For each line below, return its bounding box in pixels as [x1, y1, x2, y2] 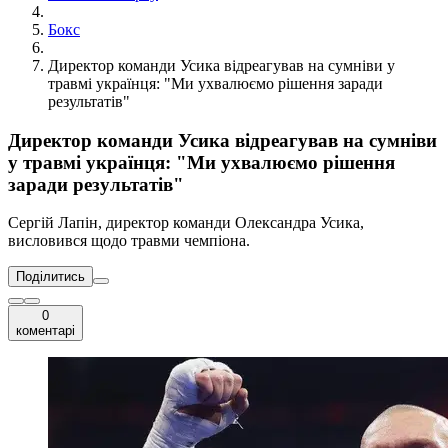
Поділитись [16, 269, 85, 285]
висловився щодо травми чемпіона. [8, 232, 250, 250]
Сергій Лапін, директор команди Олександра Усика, [8, 214, 364, 232]
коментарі [16, 323, 75, 339]
